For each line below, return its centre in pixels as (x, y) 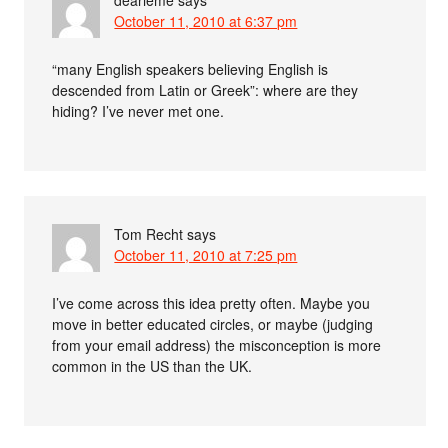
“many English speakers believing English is (190, 68)
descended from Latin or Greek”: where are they (205, 89)
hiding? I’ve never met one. (138, 110)
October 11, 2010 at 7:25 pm (206, 254)
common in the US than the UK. (152, 365)
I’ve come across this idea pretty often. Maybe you (211, 302)
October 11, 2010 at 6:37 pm (206, 20)
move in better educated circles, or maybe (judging (213, 323)
